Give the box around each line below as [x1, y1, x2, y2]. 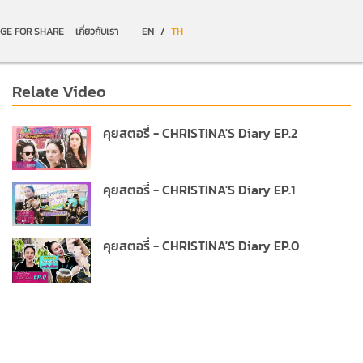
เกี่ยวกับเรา [75, 23, 118, 39]
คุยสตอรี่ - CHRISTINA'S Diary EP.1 [103, 179, 295, 199]
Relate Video [12, 79, 106, 104]
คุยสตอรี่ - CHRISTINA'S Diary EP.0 [103, 236, 300, 256]
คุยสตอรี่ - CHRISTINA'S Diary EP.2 [103, 123, 297, 143]
